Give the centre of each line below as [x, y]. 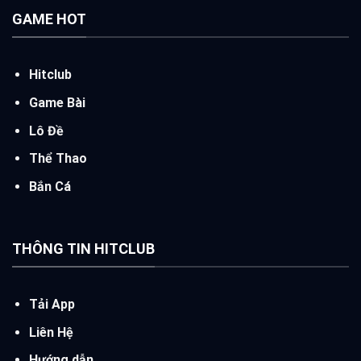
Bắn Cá [50, 186]
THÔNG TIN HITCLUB [83, 248]
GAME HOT [49, 19]
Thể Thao [58, 159]
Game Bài [57, 102]
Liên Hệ [51, 332]
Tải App [52, 304]
